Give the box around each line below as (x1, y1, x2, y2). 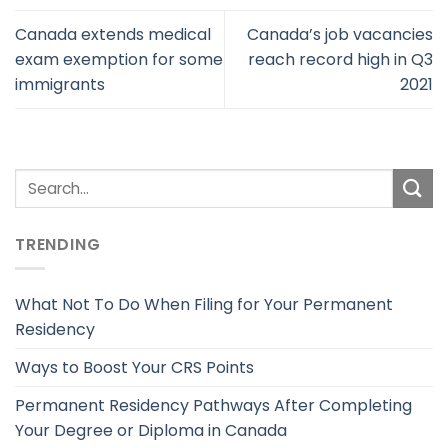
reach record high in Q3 (248, 47, 433, 71)
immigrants (15, 72, 105, 96)
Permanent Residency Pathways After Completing (15, 394, 412, 418)
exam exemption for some (15, 47, 223, 71)
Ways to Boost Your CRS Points (15, 356, 254, 380)
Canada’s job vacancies (247, 22, 433, 46)
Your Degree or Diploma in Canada (15, 419, 287, 443)
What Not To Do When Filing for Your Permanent (15, 293, 393, 317)
